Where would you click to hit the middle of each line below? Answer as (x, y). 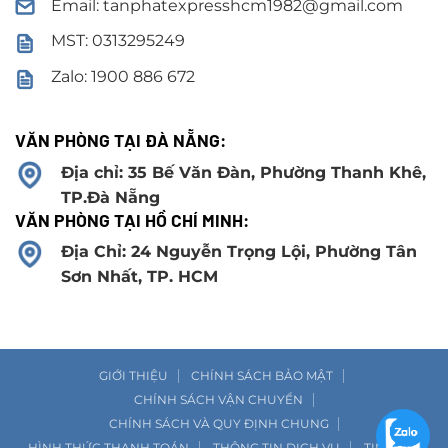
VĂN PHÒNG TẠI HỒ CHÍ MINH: (132, 219)
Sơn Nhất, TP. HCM (139, 277)
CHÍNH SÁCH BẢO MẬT (262, 376)
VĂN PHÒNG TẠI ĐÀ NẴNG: (120, 139)
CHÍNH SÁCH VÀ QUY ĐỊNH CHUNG (218, 424)
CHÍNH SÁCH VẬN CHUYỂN (219, 400)
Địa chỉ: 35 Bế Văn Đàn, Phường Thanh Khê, (243, 172)
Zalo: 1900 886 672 (123, 76)
